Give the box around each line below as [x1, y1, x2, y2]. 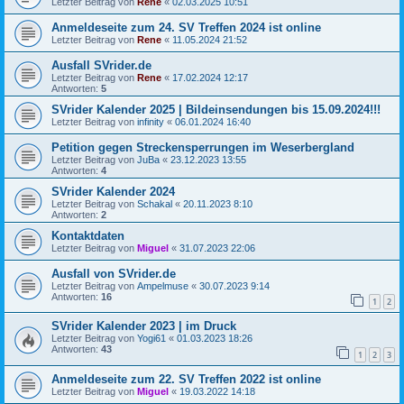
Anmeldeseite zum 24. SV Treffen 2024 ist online [51, 20, 321, 34]
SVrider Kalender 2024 [51, 184, 175, 198]
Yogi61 [137, 333, 166, 344]
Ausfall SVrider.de [51, 58, 151, 72]
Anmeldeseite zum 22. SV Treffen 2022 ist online [51, 372, 321, 387]
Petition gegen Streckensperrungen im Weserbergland [51, 140, 354, 154]
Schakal [137, 197, 172, 209]
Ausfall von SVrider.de [51, 266, 176, 280]
